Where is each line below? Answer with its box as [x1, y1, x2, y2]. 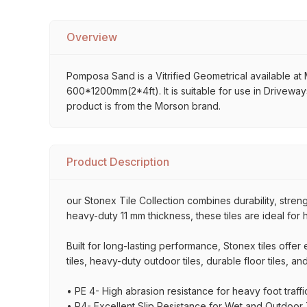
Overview [66, 30, 117, 44]
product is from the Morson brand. [66, 100, 221, 112]
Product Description [66, 155, 169, 169]
